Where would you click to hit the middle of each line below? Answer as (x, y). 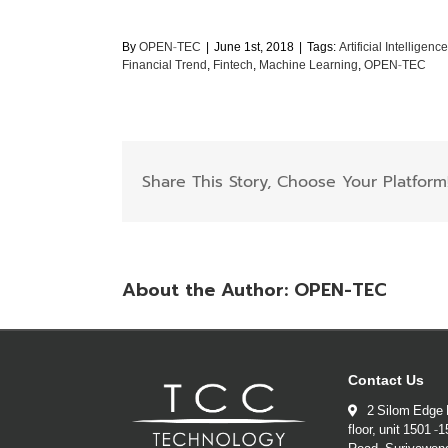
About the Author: (208, 290)
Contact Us (386, 381)
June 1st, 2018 (254, 47)
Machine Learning (308, 65)
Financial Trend (164, 65)
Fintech (233, 65)
